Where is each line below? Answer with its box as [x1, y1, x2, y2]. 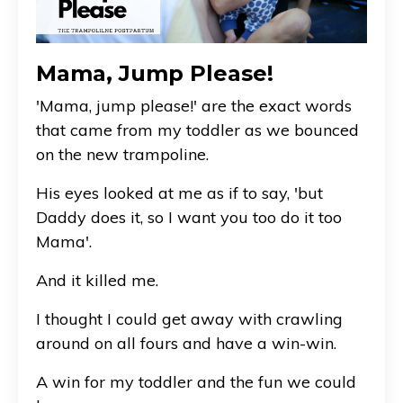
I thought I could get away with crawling [36, 308, 343, 329]
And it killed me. [36, 269, 158, 291]
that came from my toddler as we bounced [36, 119, 359, 140]
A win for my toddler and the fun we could [36, 371, 356, 392]
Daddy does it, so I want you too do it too [36, 206, 342, 228]
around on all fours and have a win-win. [36, 332, 336, 354]
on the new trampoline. [36, 143, 209, 165]
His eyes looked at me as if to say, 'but [36, 182, 323, 203]
